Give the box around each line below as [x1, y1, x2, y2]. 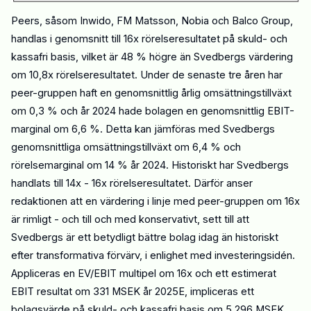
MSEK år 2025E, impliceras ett [109, 285, 254, 298]
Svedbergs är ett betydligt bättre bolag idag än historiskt [11, 230, 278, 244]
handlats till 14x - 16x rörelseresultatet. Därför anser [11, 176, 253, 190]
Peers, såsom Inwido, [11, 14, 117, 27]
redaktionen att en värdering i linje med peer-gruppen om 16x [11, 194, 300, 208]
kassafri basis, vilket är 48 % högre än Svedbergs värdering [11, 50, 293, 63]
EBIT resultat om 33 [11, 285, 106, 298]
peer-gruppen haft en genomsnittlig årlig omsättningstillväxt [11, 86, 292, 99]
